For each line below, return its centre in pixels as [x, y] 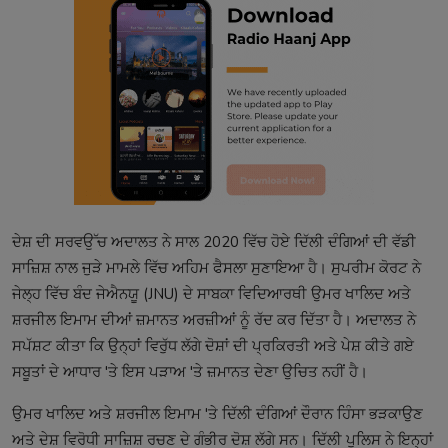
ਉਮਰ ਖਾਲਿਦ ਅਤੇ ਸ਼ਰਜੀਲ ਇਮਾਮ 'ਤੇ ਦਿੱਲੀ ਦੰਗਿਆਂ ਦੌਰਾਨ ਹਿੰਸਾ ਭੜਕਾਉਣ [217, 414]
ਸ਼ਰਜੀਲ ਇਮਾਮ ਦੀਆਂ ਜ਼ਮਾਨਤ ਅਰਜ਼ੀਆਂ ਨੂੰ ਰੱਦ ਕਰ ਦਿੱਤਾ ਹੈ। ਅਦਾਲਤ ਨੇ [214, 320]
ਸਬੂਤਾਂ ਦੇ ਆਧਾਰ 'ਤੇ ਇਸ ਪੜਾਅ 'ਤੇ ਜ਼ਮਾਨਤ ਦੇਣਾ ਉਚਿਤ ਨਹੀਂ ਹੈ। [190, 372]
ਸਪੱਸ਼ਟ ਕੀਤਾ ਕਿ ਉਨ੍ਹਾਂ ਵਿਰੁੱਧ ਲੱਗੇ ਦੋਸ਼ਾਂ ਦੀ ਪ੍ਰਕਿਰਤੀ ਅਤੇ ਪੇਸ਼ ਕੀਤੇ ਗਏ [213, 346]
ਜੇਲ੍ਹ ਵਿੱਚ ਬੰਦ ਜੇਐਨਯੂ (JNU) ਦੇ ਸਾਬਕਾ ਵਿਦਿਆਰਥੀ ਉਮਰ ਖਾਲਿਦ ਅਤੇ [211, 294]
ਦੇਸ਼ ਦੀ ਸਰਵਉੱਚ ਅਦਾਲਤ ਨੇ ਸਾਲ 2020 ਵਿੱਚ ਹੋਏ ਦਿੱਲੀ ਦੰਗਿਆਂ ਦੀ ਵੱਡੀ [214, 242]
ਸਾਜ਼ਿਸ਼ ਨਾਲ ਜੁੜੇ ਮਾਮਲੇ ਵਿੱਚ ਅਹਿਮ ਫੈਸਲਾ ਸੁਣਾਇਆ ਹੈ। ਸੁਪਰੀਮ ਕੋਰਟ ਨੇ [216, 268]
